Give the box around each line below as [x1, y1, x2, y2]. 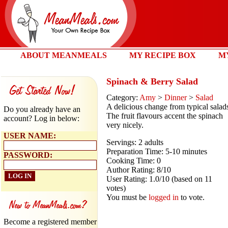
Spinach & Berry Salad [106, 76, 198, 87]
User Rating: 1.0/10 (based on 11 [106, 175, 212, 184]
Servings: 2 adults [106, 138, 163, 147]
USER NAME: [4, 131, 56, 140]
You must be [106, 193, 149, 202]
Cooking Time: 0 [106, 156, 161, 165]
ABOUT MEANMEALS [20, 51, 107, 60]
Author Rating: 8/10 [106, 165, 171, 175]
